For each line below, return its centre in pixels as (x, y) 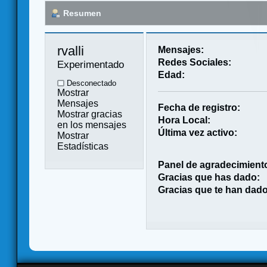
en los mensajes (92, 125)
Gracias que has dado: (209, 177)
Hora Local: (184, 120)
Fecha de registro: (199, 107)
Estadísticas (83, 146)
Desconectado (90, 83)
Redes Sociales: (195, 62)
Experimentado (91, 64)
